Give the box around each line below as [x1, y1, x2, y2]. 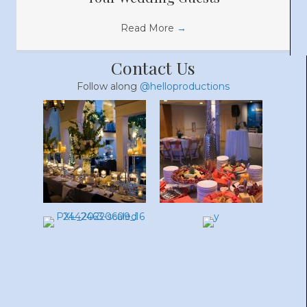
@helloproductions [140, 80, 230, 93]
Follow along [77, 80, 140, 93]
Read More [120, 22, 177, 35]
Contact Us [111, 56, 195, 79]
